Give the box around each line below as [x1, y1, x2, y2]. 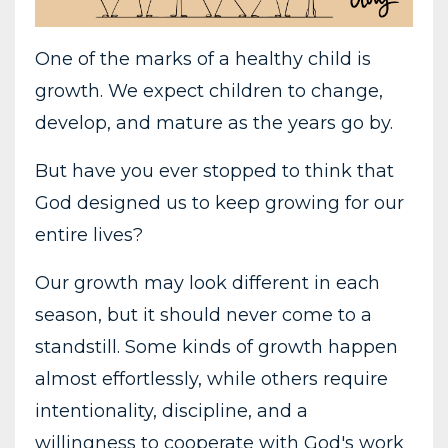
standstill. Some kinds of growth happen [35, 335, 398, 358]
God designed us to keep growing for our [35, 191, 404, 214]
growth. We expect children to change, [35, 79, 383, 102]
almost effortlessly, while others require [35, 367, 388, 390]
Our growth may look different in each [35, 271, 380, 294]
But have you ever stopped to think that [35, 159, 394, 182]
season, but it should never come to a [35, 303, 372, 326]
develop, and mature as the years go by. [35, 111, 393, 134]
